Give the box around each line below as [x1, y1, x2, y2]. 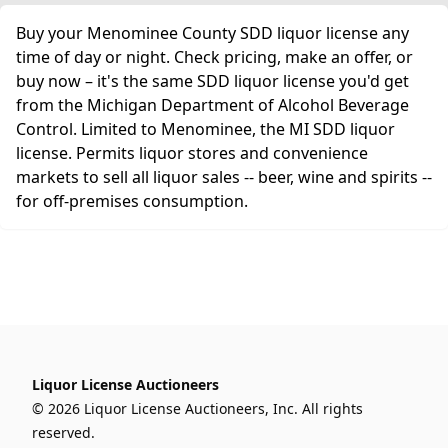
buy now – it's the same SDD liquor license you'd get [16, 70, 409, 92]
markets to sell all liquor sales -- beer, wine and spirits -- [16, 166, 432, 188]
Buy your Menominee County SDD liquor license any [16, 22, 409, 44]
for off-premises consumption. [16, 190, 248, 212]
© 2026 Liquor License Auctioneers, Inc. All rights [32, 399, 363, 418]
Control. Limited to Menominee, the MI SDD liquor [16, 118, 395, 140]
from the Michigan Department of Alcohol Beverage [16, 94, 409, 116]
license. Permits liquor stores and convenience [16, 142, 368, 164]
